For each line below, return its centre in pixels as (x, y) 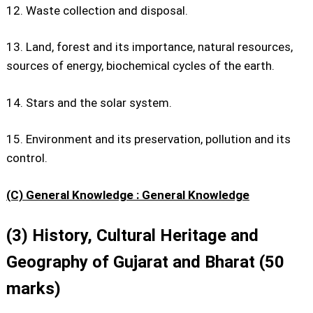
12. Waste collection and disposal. (97, 10)
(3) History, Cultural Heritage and (132, 235)
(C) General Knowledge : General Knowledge (128, 195)
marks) (34, 289)
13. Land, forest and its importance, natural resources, (150, 47)
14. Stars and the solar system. (89, 102)
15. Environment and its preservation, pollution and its (148, 139)
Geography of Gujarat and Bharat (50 (145, 262)
